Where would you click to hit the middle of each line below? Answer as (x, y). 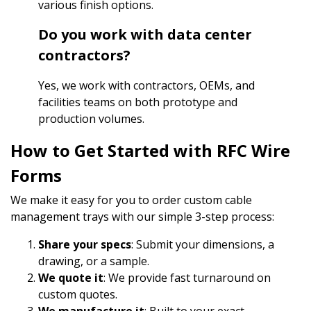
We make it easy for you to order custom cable (131, 200)
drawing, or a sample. (94, 261)
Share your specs (85, 244)
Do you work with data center (145, 34)
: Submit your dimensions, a (203, 244)
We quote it (71, 278)
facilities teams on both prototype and (138, 102)
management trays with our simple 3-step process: (142, 217)
